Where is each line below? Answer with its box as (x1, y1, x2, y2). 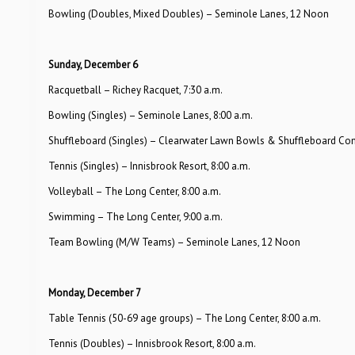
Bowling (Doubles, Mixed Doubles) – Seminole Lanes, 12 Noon (48, 7, 329, 21)
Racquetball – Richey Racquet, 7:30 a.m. (48, 83, 223, 97)
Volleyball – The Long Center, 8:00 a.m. (48, 185, 221, 198)
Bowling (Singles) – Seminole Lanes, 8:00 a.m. (48, 109, 253, 122)
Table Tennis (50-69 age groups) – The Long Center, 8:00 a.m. (48, 311, 321, 325)
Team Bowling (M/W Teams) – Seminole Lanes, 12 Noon (48, 235, 300, 249)
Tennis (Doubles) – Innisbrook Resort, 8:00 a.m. (48, 337, 256, 350)
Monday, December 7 (48, 286, 141, 300)
